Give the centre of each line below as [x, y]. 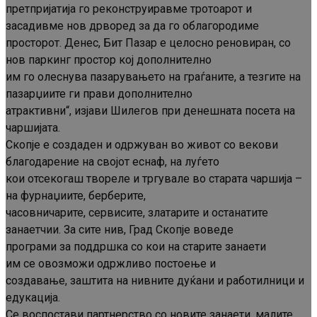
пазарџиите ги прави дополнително [99, 94]
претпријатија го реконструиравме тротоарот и [129, 9]
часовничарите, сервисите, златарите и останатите [137, 213]
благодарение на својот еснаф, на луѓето [113, 162]
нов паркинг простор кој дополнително [109, 60]
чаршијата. [33, 128]
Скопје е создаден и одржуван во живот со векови [142, 145]
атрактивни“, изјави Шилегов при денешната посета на [150, 111]
